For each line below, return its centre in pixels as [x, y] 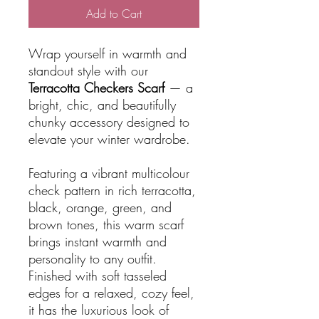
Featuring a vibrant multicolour [109, 173]
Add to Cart [114, 14]
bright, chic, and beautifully [102, 105]
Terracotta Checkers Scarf [96, 88]
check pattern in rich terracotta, [112, 190]
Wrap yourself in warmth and [108, 53]
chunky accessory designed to [109, 122]
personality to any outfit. [93, 258]
